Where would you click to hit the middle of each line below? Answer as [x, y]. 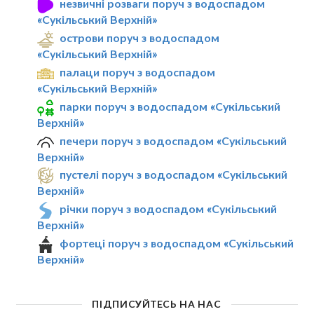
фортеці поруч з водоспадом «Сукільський [177, 243]
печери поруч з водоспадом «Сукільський [173, 140]
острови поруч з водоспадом [140, 38]
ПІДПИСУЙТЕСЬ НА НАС [157, 304]
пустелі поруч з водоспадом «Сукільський [174, 175]
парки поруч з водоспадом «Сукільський [170, 106]
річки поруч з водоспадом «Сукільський [169, 209]
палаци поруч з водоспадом [138, 71]
